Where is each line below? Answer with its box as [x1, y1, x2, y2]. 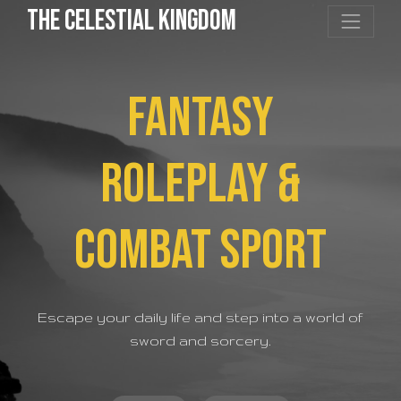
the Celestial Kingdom [27, 4, 236, 38]
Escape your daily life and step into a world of [38, 310, 363, 325]
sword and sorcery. [130, 333, 271, 348]
